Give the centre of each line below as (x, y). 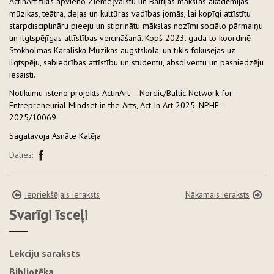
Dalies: (21, 154)
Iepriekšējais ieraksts (62, 194)
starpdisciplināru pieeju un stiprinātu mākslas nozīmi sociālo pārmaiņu (136, 25)
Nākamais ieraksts (217, 194)
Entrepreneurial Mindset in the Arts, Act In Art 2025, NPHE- (116, 105)
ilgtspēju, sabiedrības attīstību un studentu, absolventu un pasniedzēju (136, 62)
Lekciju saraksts (45, 253)
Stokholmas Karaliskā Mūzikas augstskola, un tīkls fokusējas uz (122, 50)
